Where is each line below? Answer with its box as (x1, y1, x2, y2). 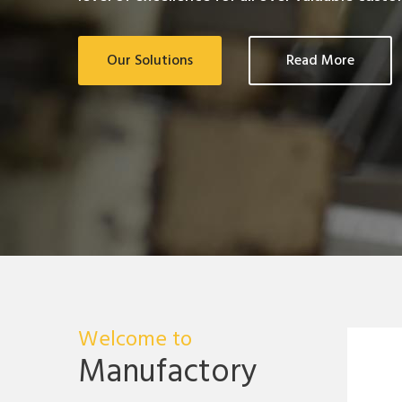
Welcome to (78, 323, 192, 357)
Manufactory (78, 347, 258, 399)
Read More (286, 49, 354, 73)
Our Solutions (107, 49, 193, 73)
